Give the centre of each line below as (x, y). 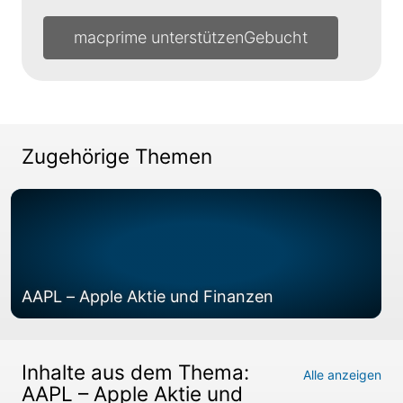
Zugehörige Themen (117, 156)
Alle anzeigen (342, 375)
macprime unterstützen (159, 37)
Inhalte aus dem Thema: (135, 372)
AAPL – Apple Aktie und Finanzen (148, 296)
